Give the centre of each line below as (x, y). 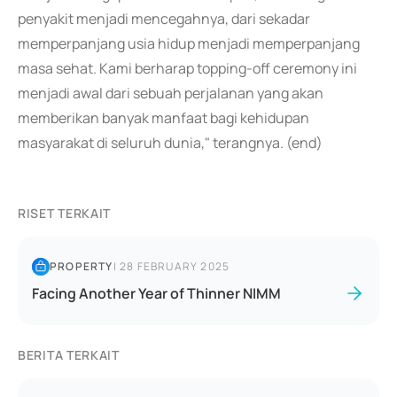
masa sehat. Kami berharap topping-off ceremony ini (187, 68)
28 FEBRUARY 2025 (175, 266)
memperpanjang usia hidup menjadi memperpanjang (189, 43)
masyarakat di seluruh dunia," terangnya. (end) (170, 143)
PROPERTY (82, 266)
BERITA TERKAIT (69, 355)
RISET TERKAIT (65, 213)
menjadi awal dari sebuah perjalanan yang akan (171, 93)
